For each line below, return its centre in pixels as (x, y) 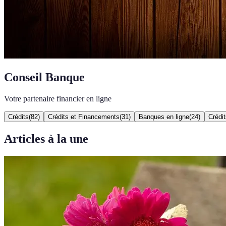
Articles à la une (46, 138)
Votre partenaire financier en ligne (58, 98)
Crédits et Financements (84, 117)
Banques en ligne (164, 117)
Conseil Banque (44, 77)
